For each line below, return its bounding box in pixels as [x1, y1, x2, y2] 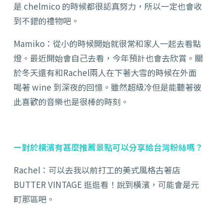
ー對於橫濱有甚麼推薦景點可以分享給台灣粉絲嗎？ [14, 141, 203, 154]
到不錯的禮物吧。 [14, 15, 79, 27]
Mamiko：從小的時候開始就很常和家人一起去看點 [14, 37, 201, 50]
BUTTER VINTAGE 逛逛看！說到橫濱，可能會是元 [14, 178, 199, 191]
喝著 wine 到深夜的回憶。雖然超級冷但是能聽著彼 [14, 81, 201, 93]
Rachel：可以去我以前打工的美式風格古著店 [14, 164, 180, 176]
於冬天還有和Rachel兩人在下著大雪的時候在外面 [14, 66, 197, 79]
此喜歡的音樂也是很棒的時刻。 [14, 95, 129, 108]
